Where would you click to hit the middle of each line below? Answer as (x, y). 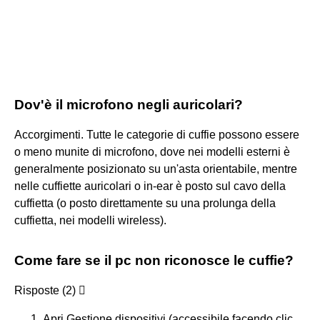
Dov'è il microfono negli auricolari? (129, 104)
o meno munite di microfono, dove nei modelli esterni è (152, 151)
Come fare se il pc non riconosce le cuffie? (154, 260)
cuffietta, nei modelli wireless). (90, 220)
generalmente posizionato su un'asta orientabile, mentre (156, 169)
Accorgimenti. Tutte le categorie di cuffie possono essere (157, 134)
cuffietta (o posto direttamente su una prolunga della (145, 203)
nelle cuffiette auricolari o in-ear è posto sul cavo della (150, 186)
